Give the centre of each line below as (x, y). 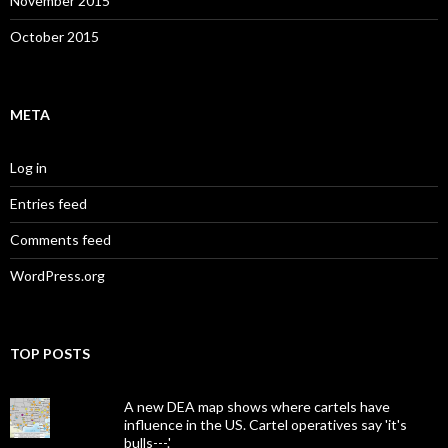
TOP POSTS (50, 354)
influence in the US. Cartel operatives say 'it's (265, 425)
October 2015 (54, 37)
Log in (28, 168)
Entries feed (48, 204)
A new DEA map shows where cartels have (256, 407)
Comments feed (60, 240)
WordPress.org (57, 276)
